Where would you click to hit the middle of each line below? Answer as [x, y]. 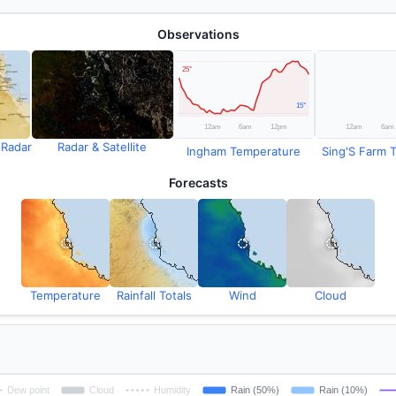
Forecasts [198, 183]
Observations [198, 34]
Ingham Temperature [244, 151]
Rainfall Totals [154, 295]
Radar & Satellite [102, 147]
